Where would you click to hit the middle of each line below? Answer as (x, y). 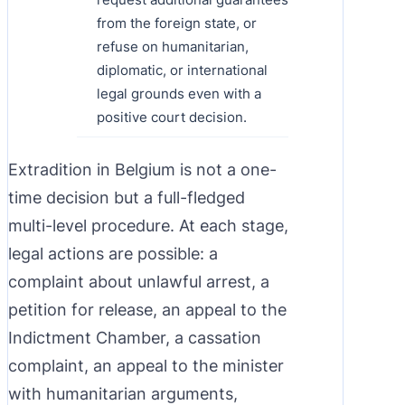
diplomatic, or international (182, 70)
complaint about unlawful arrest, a (139, 281)
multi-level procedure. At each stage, (148, 225)
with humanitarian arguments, (123, 393)
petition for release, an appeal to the (147, 309)
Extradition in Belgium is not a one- (142, 169)
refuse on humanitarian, (173, 46)
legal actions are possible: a (113, 253)
